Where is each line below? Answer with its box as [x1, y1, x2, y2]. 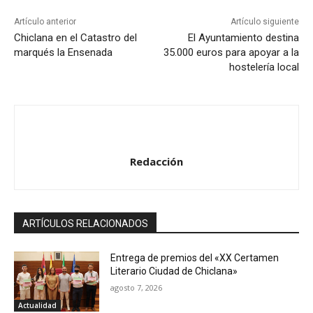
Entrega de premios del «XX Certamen [110, 252, 279, 264]
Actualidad [18, 300, 57, 310]
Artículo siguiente [230, 17, 299, 27]
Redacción [130, 154, 183, 169]
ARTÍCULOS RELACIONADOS [22, 218, 148, 230]
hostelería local [228, 61, 299, 74]
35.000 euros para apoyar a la [163, 46, 299, 59]
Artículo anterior [14, 17, 76, 27]
